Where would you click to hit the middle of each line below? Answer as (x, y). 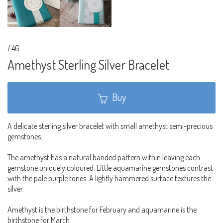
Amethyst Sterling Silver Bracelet (88, 64)
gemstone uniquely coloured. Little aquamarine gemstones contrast (110, 168)
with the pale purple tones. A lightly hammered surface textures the (109, 178)
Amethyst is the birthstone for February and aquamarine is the (102, 210)
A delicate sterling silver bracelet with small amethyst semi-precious (110, 126)
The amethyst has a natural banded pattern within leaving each (104, 158)
